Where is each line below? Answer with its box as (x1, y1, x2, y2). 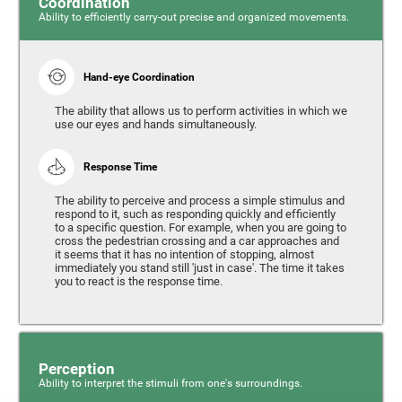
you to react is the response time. (54, 274, 223, 288)
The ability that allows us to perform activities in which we (54, 103, 347, 118)
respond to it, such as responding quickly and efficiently (54, 206, 336, 221)
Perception (38, 359, 115, 378)
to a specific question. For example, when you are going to (54, 220, 346, 234)
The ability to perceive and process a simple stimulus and (54, 193, 345, 207)
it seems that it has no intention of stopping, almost (54, 247, 314, 261)
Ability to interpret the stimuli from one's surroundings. (38, 376, 302, 389)
